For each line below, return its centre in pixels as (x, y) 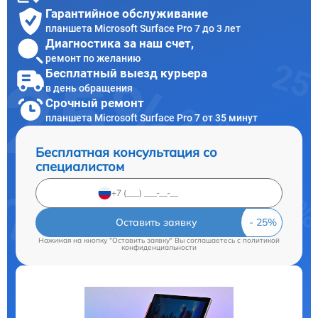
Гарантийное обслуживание (127, 14)
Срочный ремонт (95, 103)
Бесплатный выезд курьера (126, 73)
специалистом (80, 166)
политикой (261, 240)
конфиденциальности (159, 247)
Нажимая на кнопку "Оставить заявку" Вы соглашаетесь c (141, 240)
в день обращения (89, 88)
